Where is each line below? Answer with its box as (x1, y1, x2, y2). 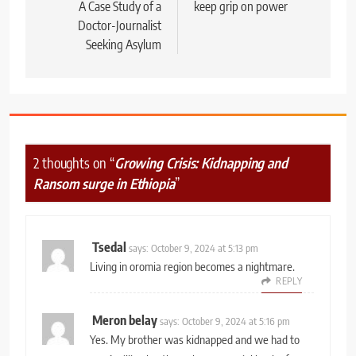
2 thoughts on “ (33, 154, 114, 172)
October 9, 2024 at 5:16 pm (182, 314, 290, 327)
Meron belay (92, 311, 157, 328)
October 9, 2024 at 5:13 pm (151, 241, 258, 254)
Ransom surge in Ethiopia (33, 175, 175, 193)
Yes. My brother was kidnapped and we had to (90, 331, 300, 346)
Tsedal (92, 238, 126, 255)
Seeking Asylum (86, 36, 161, 52)
